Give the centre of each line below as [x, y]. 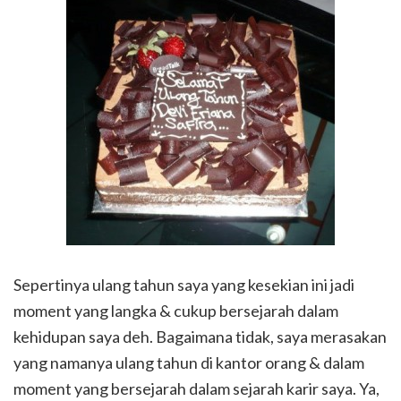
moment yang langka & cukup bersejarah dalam [176, 311]
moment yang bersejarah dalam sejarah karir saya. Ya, [196, 389]
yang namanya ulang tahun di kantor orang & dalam [189, 363]
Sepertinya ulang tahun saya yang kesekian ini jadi [184, 285]
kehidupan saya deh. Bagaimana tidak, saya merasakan [200, 337]
